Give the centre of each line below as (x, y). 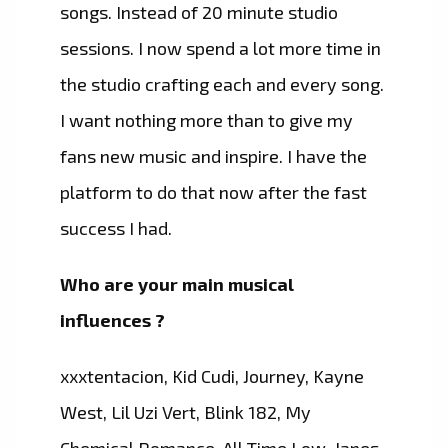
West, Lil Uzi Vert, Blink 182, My (185, 412)
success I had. (116, 228)
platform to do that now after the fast (213, 192)
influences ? (112, 320)
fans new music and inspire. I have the (213, 156)
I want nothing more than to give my (206, 120)
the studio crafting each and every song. (222, 84)
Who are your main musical (177, 284)
